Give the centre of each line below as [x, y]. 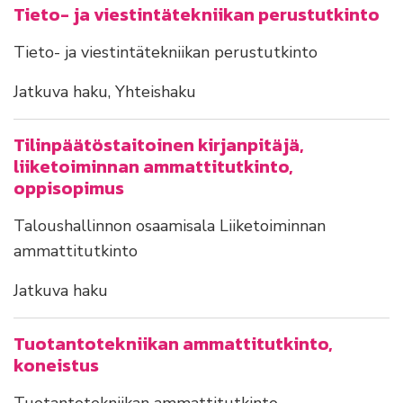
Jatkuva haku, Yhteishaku [105, 92]
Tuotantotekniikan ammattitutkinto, [173, 344]
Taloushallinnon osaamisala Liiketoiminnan [170, 226]
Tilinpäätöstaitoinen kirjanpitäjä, [159, 145]
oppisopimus [69, 188]
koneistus [56, 366]
